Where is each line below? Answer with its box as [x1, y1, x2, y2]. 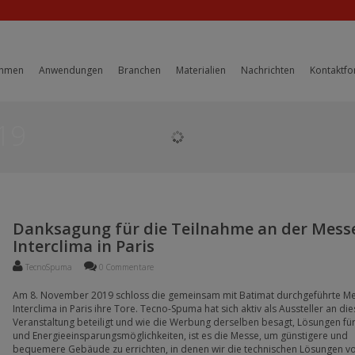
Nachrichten [241, 63, 295, 77]
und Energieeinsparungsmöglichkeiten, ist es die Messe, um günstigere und [13, 329, 349, 342]
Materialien [176, 63, 226, 77]
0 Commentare [97, 261, 155, 273]
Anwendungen [39, 63, 103, 77]
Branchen [118, 63, 161, 77]
